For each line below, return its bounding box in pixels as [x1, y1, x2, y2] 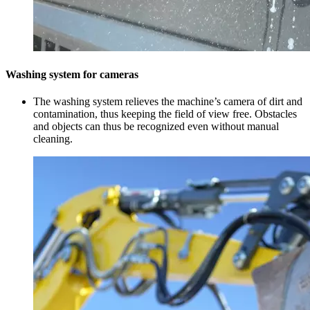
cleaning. [33, 133, 73, 145]
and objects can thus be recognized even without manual [33, 120, 279, 133]
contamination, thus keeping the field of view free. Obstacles [33, 108, 297, 120]
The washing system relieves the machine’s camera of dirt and [33, 95, 302, 108]
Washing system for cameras [6, 68, 138, 80]
